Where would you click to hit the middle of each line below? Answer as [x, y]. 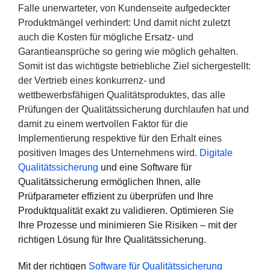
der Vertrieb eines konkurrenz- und [92, 80]
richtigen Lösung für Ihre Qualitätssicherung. [112, 240]
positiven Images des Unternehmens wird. [109, 153]
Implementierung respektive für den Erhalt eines [120, 138]
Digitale [216, 153]
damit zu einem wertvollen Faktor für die [103, 124]
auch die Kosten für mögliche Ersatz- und [106, 37]
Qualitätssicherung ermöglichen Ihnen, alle [109, 182]
